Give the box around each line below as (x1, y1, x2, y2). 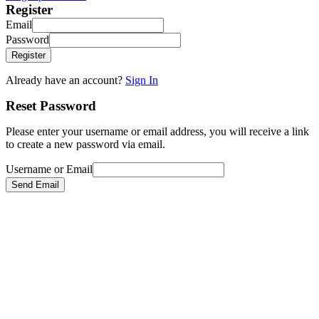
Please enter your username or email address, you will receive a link (6, 125, 309, 138)
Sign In (125, 74, 158, 87)
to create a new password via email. (6, 138, 165, 151)
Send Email (11, 179, 59, 191)
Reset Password (6, 98, 96, 114)
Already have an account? (6, 74, 125, 87)
